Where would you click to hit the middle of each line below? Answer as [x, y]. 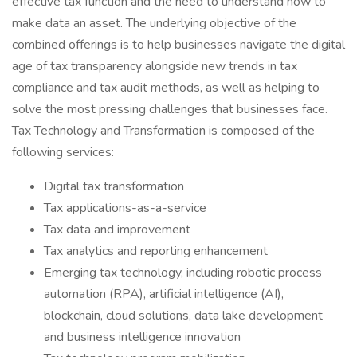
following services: [63, 152]
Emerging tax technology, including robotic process [183, 273]
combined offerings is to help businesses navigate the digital [178, 45]
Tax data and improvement [117, 229]
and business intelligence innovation [142, 337]
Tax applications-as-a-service [125, 208]
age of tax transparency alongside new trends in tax [155, 66]
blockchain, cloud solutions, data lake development [183, 316]
